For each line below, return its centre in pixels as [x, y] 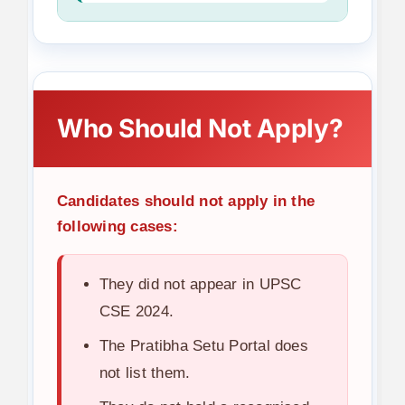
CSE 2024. [137, 311]
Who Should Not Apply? [200, 128]
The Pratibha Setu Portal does [203, 345]
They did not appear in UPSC [200, 284]
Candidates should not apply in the [186, 201]
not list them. [145, 372]
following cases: [117, 226]
